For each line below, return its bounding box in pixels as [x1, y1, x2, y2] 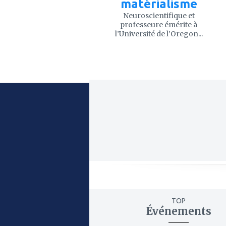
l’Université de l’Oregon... [115, 29, 203, 38]
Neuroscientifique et [123, 11, 195, 20]
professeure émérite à [120, 20, 197, 29]
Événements [146, 204, 211, 217]
